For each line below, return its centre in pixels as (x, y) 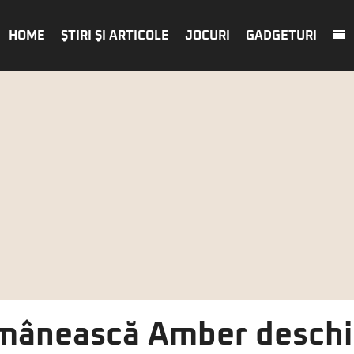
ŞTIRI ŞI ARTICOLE (115, 36)
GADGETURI (281, 36)
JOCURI (207, 36)
